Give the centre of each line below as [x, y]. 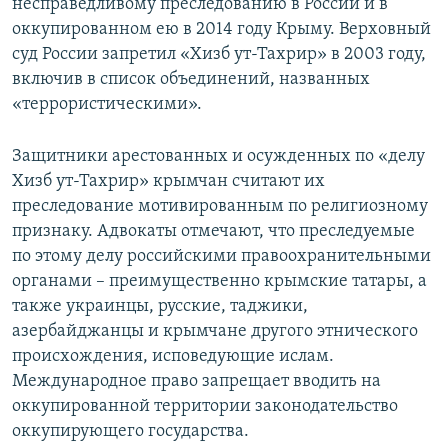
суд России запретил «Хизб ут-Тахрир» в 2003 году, [219, 54]
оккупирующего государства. [130, 431]
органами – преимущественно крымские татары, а [219, 281]
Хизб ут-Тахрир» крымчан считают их [168, 181]
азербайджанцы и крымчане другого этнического [215, 331]
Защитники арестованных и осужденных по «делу [218, 156]
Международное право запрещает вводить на [196, 381]
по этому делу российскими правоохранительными [221, 256]
